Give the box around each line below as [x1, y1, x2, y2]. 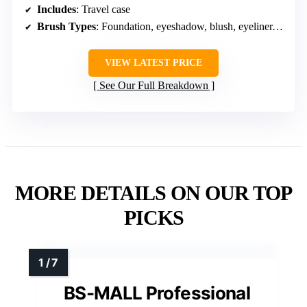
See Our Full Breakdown [99, 79, 208, 91]
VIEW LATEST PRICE [105, 57, 202, 68]
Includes [37, 3, 76, 15]
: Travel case [76, 3, 130, 15]
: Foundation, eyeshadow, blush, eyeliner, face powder [96, 20, 272, 32]
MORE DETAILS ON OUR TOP [15, 181, 292, 204]
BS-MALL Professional [63, 282, 250, 304]
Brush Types [37, 20, 96, 32]
